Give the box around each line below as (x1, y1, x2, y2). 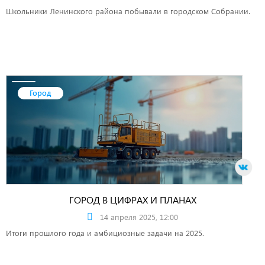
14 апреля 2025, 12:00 (100, 212, 178, 222)
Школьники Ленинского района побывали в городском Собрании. (6, 6, 253, 16)
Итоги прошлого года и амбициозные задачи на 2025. (6, 228, 206, 238)
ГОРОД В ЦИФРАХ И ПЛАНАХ (69, 193, 196, 206)
